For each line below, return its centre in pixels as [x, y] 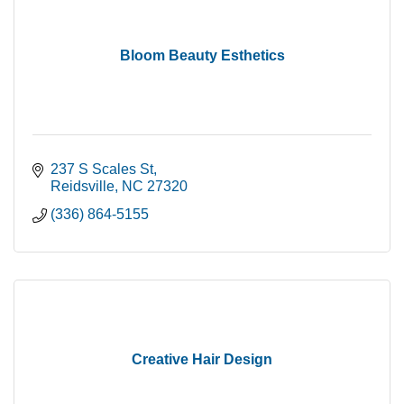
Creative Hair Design [202, 360]
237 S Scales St [102, 170]
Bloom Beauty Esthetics [202, 56]
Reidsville [83, 187]
